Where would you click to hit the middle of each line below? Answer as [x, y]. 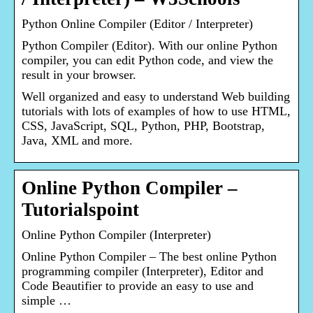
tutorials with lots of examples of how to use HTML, [156, 111]
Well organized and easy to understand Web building [156, 97]
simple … [46, 301]
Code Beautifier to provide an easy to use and [138, 286]
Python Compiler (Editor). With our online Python [150, 46]
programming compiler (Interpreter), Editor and [143, 271]
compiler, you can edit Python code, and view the [147, 60]
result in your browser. [79, 75]
